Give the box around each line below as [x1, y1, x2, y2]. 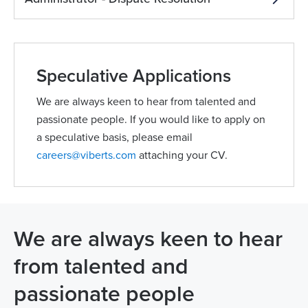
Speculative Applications [36, 65, 231, 87]
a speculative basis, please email [36, 131, 192, 144]
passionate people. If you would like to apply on [36, 113, 265, 126]
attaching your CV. [136, 148, 228, 162]
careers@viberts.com [36, 148, 136, 162]
